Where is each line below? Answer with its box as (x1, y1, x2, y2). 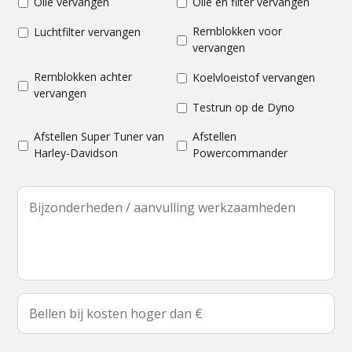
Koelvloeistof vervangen (192, 69, 315, 85)
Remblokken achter (34, 69, 133, 84)
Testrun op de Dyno (192, 99, 295, 115)
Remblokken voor (192, 24, 282, 38)
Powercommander (192, 145, 288, 160)
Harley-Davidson (34, 145, 119, 160)
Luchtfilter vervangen (34, 24, 141, 39)
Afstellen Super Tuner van (34, 129, 165, 144)
